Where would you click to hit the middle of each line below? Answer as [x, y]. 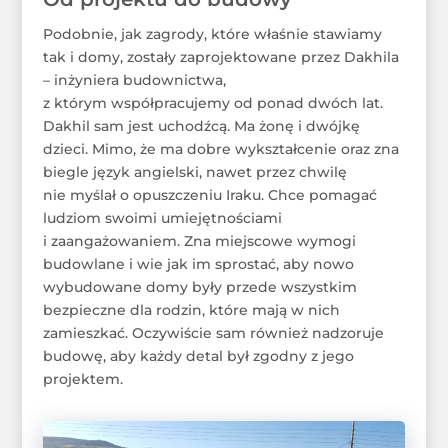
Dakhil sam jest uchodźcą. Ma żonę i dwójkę [201, 126]
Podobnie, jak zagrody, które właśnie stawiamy [212, 34]
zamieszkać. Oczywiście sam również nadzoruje [213, 333]
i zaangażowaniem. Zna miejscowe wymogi [199, 241]
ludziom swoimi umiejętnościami [162, 218]
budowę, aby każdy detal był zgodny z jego [198, 356]
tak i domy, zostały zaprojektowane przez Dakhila [220, 57]
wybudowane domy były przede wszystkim [199, 287]
